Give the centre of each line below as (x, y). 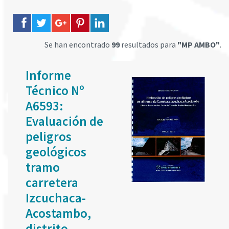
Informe (48, 75)
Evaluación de (64, 121)
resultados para (148, 44)
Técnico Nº (55, 90)
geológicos (56, 152)
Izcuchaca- (56, 198)
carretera (52, 182)
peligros (49, 136)
